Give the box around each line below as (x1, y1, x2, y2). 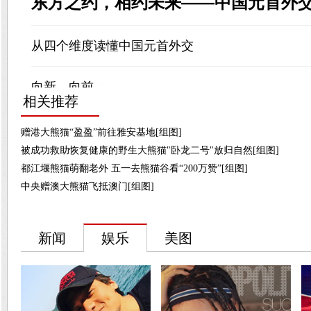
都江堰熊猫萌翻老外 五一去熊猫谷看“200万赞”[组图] (21, 163, 248, 174)
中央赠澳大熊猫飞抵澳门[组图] (21, 181, 154, 192)
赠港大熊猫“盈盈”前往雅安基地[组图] (21, 127, 182, 137)
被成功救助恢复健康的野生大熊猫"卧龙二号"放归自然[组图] (21, 145, 279, 155)
